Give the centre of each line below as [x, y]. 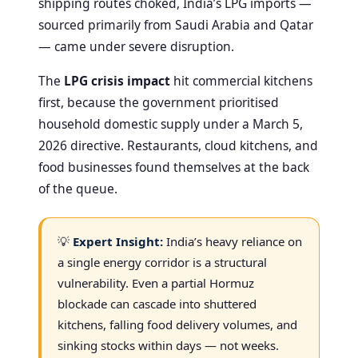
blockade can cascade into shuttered [157, 303]
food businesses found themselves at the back [174, 167]
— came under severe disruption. [136, 46]
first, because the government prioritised [159, 102]
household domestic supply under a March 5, [171, 123]
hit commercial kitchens [241, 80]
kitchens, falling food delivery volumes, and [177, 324]
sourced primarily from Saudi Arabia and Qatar [176, 24]
